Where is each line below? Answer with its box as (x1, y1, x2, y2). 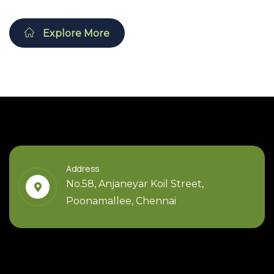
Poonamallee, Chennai (66, 195, 176, 207)
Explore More (40, 28, 109, 40)
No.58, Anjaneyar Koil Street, (66, 178, 204, 190)
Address (66, 163, 100, 175)
